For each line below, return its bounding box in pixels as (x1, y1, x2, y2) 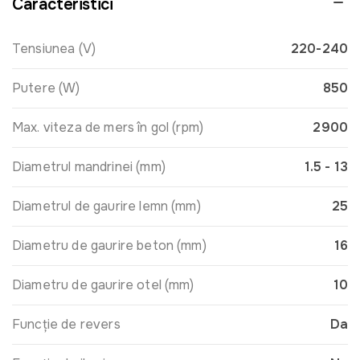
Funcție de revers (12, 315, 121, 333)
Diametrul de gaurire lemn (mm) (12, 197, 201, 215)
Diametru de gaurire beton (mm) (12, 236, 207, 254)
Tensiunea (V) (12, 39, 96, 57)
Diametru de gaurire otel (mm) (12, 276, 194, 293)
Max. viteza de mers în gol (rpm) (12, 118, 204, 136)
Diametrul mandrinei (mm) (12, 157, 166, 175)
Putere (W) (12, 79, 80, 96)
